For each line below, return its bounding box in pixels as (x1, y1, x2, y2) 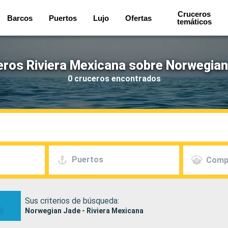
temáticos (177, 17, 212, 26)
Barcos (7, 13, 33, 22)
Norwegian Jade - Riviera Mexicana (24, 206, 144, 215)
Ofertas (125, 13, 152, 22)
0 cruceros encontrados (67, 73, 161, 83)
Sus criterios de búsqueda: (24, 195, 119, 206)
